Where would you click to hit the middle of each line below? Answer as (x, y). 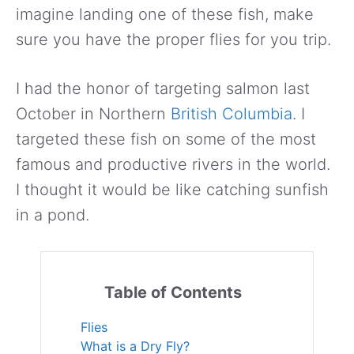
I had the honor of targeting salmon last (163, 88)
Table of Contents (173, 292)
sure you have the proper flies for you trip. (173, 39)
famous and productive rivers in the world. (173, 164)
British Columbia (232, 113)
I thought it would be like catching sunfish (172, 189)
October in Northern (93, 113)
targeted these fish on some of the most (166, 139)
